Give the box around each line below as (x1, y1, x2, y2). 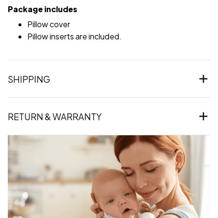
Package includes (8, 3, 77, 14)
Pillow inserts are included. (27, 31, 122, 42)
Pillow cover (27, 19, 70, 30)
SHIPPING (8, 73, 50, 85)
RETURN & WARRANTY (8, 110, 102, 122)
